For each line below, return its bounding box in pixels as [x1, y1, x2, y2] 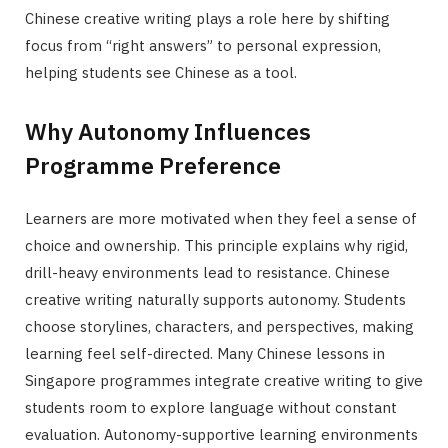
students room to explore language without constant [25, 397, 397, 417]
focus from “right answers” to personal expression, [25, 36, 381, 56]
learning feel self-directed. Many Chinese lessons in [25, 343, 385, 363]
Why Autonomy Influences [25, 115, 311, 146]
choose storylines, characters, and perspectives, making [25, 316, 414, 336]
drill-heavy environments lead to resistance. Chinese [25, 262, 390, 282]
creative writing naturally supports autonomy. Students [25, 289, 406, 309]
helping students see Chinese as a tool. [25, 63, 297, 83]
